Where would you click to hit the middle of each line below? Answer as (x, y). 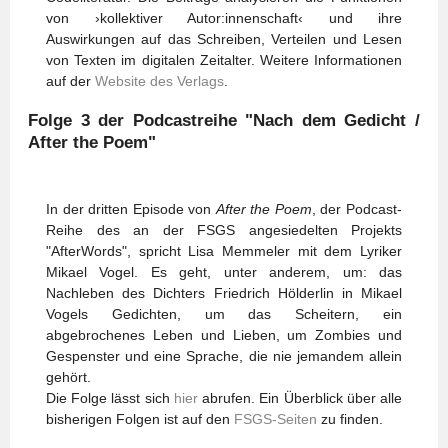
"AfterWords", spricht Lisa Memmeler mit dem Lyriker (224, 251)
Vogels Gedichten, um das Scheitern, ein (224, 314)
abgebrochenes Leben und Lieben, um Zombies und (224, 335)
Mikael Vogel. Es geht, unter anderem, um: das (224, 272)
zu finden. (350, 419)
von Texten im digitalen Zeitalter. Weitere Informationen (224, 60)
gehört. (68, 377)
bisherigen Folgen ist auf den (140, 419)
